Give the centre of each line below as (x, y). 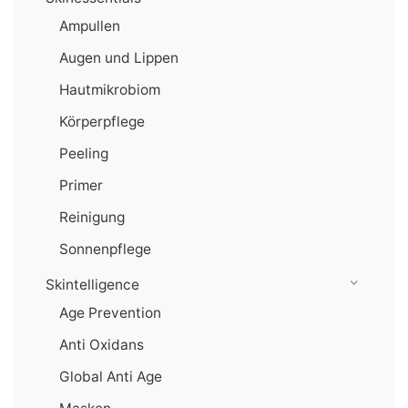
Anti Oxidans (102, 345)
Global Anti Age (111, 377)
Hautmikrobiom (110, 90)
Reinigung (92, 217)
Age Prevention (110, 313)
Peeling (84, 153)
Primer (81, 185)
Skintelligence (92, 285)
